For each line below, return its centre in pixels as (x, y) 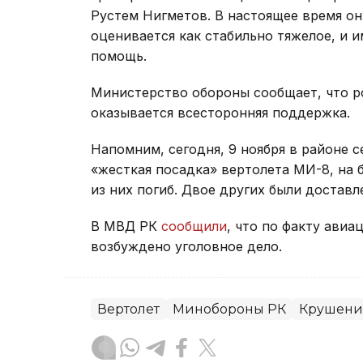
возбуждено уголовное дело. (186, 247)
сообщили (194, 226)
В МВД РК (126, 226)
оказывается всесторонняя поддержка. (220, 113)
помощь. (119, 56)
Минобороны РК (229, 310)
